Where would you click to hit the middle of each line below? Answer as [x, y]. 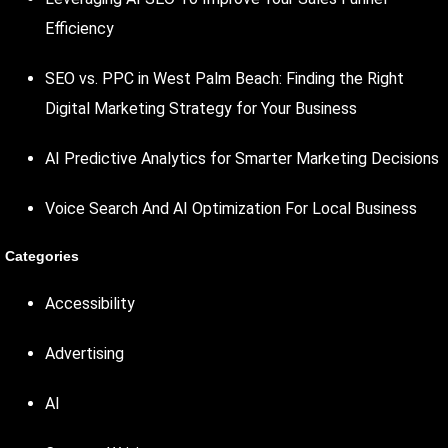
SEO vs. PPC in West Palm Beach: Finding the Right [224, 78]
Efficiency [79, 28]
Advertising [84, 353]
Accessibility [90, 303]
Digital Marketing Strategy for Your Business [201, 108]
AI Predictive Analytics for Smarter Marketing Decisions [242, 158]
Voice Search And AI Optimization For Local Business [231, 208]
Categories [42, 255]
